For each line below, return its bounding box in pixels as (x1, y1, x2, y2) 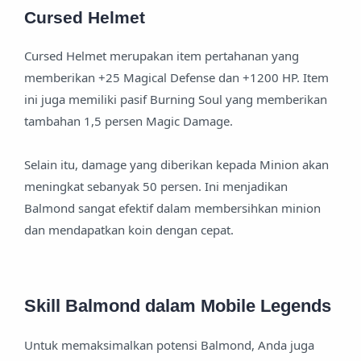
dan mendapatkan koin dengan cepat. (24, 221, 234, 238)
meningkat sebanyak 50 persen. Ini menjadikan (24, 177, 288, 194)
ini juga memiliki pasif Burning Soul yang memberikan (24, 90, 327, 107)
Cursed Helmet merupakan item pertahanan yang (24, 47, 299, 64)
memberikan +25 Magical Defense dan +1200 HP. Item (24, 68, 329, 85)
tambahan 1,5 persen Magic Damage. (24, 112, 233, 129)
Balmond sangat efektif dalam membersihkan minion (24, 199, 321, 216)
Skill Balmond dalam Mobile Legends (24, 295, 331, 316)
